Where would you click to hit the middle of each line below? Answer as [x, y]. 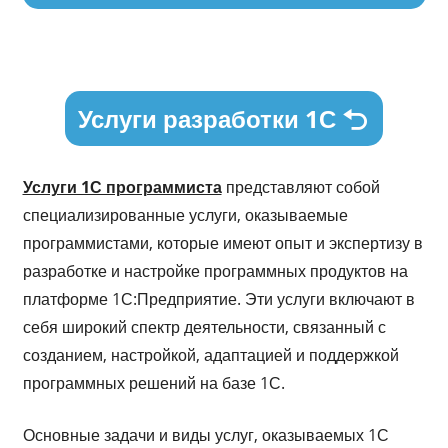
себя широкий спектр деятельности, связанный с [204, 326]
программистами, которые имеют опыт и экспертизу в [222, 242]
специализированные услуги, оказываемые [185, 214]
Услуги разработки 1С [207, 118]
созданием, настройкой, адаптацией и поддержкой [210, 354]
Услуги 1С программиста [122, 186]
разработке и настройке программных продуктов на [215, 270]
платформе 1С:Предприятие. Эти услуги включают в [218, 298]
